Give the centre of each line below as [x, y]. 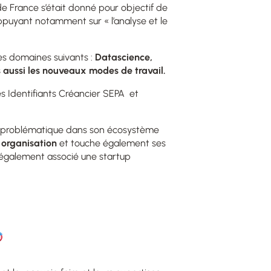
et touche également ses [111, 143]
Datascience [122, 57]
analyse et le [141, 21]
